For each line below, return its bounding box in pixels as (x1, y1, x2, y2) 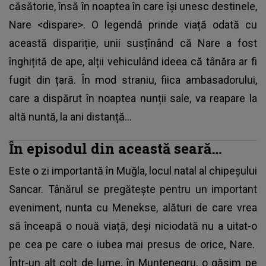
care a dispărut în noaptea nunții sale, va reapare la (9, 91, 257, 104)
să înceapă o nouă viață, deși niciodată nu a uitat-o (9, 219, 257, 232)
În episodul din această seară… (9, 138, 222, 157)
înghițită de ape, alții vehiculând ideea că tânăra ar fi (9, 55, 257, 68)
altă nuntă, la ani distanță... (9, 110, 132, 123)
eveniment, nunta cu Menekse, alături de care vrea (9, 201, 257, 214)
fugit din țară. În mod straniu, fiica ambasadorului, (9, 73, 257, 86)
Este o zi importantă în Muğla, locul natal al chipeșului (9, 164, 257, 177)
